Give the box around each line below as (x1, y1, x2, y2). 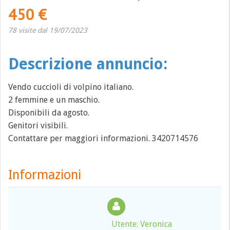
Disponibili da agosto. (8, 108, 89, 118)
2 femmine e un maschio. (8, 95, 100, 105)
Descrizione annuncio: (8, 55, 167, 73)
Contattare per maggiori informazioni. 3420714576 (8, 133, 198, 143)
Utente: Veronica (111, 219, 172, 229)
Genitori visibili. (8, 121, 68, 130)
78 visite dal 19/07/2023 (8, 26, 87, 34)
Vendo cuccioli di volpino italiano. (8, 82, 133, 92)
